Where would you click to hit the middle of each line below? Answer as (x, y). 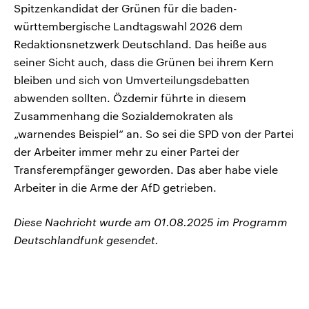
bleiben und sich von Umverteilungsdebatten (132, 80)
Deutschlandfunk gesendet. (86, 240)
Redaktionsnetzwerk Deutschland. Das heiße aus (140, 44)
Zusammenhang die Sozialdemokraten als (123, 116)
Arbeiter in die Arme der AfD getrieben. (115, 188)
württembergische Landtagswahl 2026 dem (128, 26)
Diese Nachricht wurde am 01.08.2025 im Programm (151, 222)
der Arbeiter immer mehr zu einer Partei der (127, 152)
